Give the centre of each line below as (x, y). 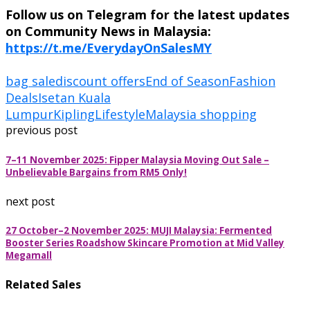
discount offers (100, 81)
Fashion (252, 81)
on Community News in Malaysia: (108, 31)
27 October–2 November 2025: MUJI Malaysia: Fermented (139, 230)
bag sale (30, 81)
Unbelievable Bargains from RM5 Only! (96, 172)
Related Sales (43, 285)
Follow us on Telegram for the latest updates (147, 15)
